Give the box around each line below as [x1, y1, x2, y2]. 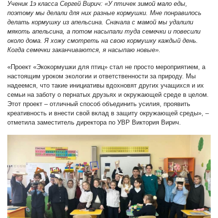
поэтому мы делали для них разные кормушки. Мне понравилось [7, 9, 201, 17]
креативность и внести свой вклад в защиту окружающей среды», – [7, 109, 209, 117]
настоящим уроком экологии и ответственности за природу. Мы [7, 73, 196, 80]
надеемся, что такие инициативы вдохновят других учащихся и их [7, 82, 204, 90]
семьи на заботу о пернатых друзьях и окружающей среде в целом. [7, 91, 209, 99]
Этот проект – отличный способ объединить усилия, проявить [7, 100, 190, 108]
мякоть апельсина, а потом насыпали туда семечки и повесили [7, 28, 200, 36]
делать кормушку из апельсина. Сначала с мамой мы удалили [7, 18, 193, 26]
